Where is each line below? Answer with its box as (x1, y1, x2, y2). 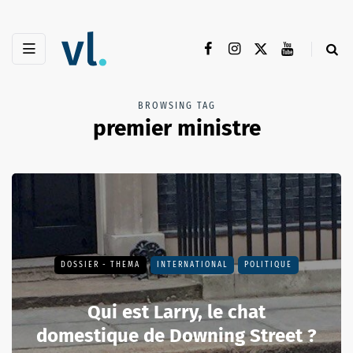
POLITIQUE (244, 260, 292, 270)
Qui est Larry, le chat (87, 301, 266, 324)
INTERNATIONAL (157, 260, 228, 270)
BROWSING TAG (137, 100, 216, 112)
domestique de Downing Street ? (36, 325, 317, 347)
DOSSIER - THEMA (61, 260, 140, 270)
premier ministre (92, 115, 261, 142)
